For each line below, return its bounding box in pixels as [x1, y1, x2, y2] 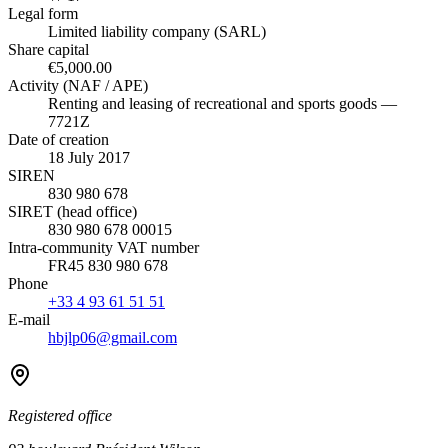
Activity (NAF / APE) [8, 76, 148, 94]
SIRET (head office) [8, 202, 137, 220]
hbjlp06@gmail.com [48, 328, 177, 346]
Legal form [8, 4, 78, 22]
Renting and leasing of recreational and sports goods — [48, 94, 397, 112]
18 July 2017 [48, 148, 130, 166]
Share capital [8, 40, 89, 58]
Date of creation [8, 130, 109, 148]
